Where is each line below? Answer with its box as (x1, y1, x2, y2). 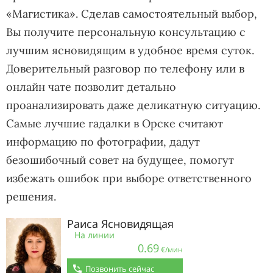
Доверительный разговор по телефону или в (6, 62, 244, 76)
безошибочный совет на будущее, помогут (6, 153, 234, 167)
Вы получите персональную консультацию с (6, 25, 246, 39)
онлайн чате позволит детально (6, 80, 176, 94)
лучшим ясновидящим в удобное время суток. (6, 43, 254, 57)
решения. (6, 190, 56, 204)
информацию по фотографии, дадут (6, 135, 200, 149)
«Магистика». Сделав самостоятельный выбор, (6, 7, 257, 21)
